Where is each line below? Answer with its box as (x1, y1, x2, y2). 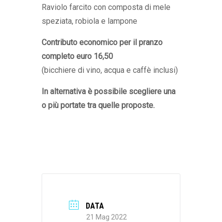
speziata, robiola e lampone (42, 16, 137, 26)
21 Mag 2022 (86, 213, 127, 221)
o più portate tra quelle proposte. (42, 101, 155, 111)
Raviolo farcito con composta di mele (42, 2, 170, 12)
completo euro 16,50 (42, 52, 113, 61)
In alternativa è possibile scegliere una (42, 87, 175, 97)
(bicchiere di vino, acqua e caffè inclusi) (42, 65, 178, 75)
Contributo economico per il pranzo (42, 38, 163, 48)
